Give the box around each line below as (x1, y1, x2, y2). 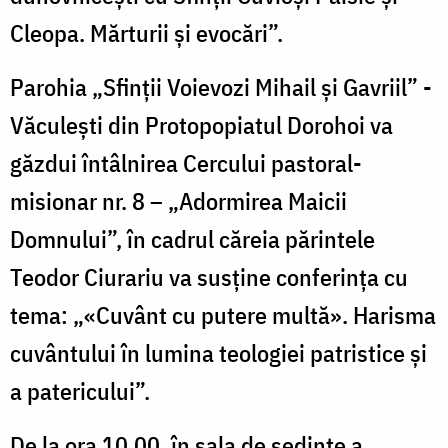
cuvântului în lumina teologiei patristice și (10, 336, 427, 369)
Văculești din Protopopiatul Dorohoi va (10, 108, 393, 141)
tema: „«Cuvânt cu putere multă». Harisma (10, 298, 436, 331)
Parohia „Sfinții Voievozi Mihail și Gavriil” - (10, 70, 432, 103)
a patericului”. (10, 374, 150, 407)
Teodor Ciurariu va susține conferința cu (10, 260, 408, 293)
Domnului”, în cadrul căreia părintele (10, 222, 375, 255)
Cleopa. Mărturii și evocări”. (10, 16, 283, 49)
